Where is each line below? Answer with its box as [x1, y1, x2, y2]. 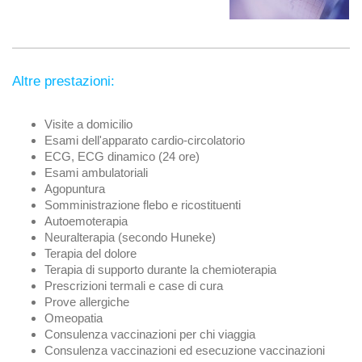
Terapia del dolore [44, 246, 137, 261]
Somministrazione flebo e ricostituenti [44, 198, 241, 213]
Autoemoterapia [44, 214, 128, 229]
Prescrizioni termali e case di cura [44, 279, 223, 293]
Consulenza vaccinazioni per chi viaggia [44, 327, 255, 342]
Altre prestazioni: [12, 73, 115, 89]
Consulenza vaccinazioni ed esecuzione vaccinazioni [44, 343, 325, 358]
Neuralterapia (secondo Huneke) [44, 230, 216, 245]
